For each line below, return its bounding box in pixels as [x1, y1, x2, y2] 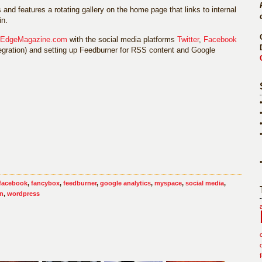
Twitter [177, 35, 199, 44]
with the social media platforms [67, 35, 177, 44]
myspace [154, 180, 182, 187]
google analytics [100, 180, 151, 187]
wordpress [7, 190, 40, 197]
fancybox [31, 180, 60, 187]
